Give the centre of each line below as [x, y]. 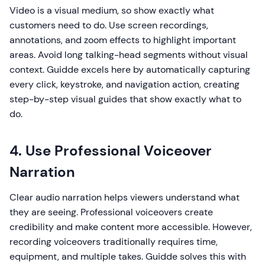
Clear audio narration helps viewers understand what [125, 197]
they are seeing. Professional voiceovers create [111, 212]
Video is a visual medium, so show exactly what [112, 10]
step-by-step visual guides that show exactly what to [125, 99]
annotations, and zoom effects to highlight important [123, 40]
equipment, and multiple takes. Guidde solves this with [128, 256]
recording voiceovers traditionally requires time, [114, 242]
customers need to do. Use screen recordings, [109, 25]
